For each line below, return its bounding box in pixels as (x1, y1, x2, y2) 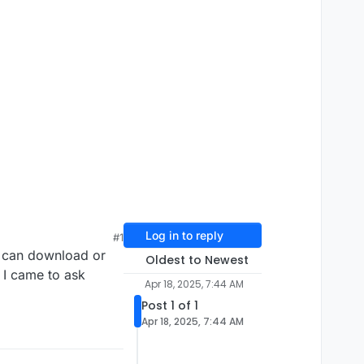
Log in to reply (145, 228, 223, 243)
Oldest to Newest (145, 252, 249, 269)
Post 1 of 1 (141, 297, 198, 314)
